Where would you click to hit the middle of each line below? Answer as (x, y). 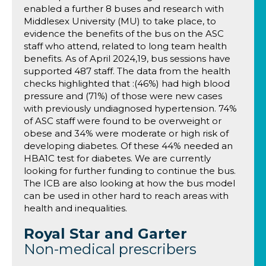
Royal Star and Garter (105, 234)
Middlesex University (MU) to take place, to (120, 21)
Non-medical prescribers (110, 249)
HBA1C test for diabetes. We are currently (117, 158)
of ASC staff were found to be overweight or (123, 121)
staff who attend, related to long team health (125, 46)
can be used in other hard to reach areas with (126, 196)
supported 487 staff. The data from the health (127, 71)
